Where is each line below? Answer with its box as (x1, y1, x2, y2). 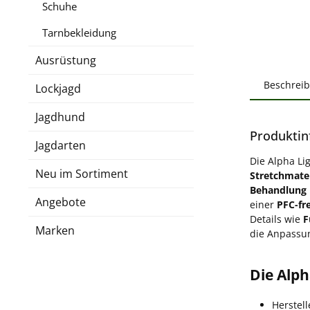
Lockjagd (35, 80, 81, 96)
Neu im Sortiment (35, 165, 128, 181)
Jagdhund (35, 109, 85, 125)
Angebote (35, 194, 86, 210)
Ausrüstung (35, 52, 96, 68)
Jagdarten (35, 137, 86, 153)
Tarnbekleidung (42, 25, 116, 39)
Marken (35, 222, 75, 238)
